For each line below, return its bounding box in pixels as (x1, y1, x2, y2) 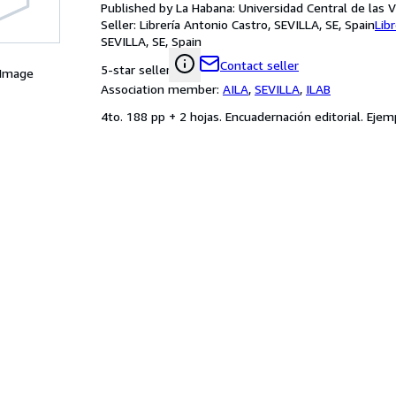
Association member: (101, 81, 223, 96)
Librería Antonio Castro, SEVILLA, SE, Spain (140, 17, 375, 32)
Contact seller (220, 57, 299, 72)
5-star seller (101, 62, 171, 77)
